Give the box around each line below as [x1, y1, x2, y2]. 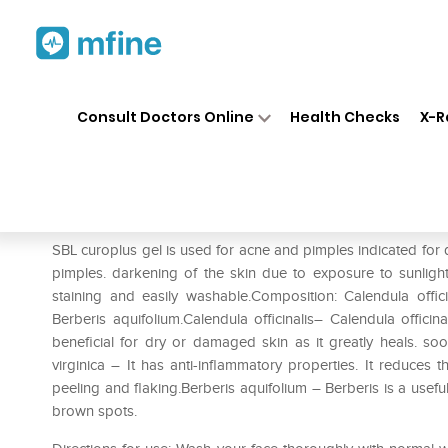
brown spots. [52, 402, 137, 420]
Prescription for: [52, 210, 166, 230]
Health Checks [290, 106, 401, 127]
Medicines [201, 89, 263, 107]
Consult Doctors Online [76, 106, 254, 127]
